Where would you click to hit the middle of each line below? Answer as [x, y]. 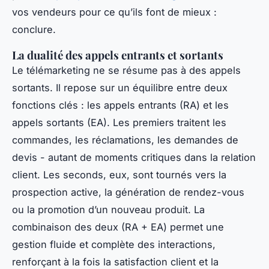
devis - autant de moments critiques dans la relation [134, 158]
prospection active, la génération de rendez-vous [128, 192]
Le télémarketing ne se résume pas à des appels [126, 71]
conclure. [34, 30]
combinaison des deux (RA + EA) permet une [118, 227]
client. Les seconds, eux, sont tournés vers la [119, 175]
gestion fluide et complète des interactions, [114, 245]
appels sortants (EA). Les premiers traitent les [119, 123]
